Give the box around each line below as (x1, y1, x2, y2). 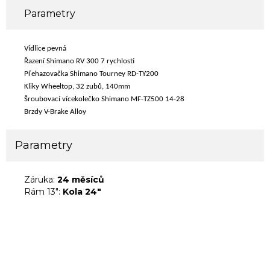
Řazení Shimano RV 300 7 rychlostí (24, 57, 134, 65)
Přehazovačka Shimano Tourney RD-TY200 (24, 70, 159, 78)
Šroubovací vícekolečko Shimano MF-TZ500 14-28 (24, 95, 184, 103)
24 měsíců (57, 174, 104, 185)
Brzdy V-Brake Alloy (24, 108, 86, 116)
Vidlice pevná (24, 45, 66, 52)
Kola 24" (63, 186, 101, 197)
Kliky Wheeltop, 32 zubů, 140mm (24, 83, 130, 90)
